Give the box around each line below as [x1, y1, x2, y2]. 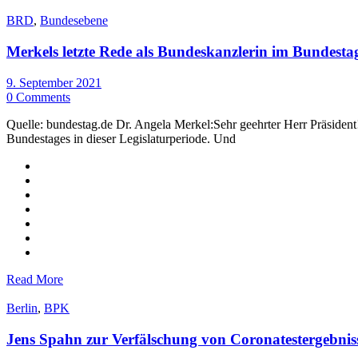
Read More [6, 272, 63, 286]
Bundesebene [40, 14, 108, 28]
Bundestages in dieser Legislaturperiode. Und [6, 131, 236, 145]
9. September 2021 [6, 75, 101, 89]
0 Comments [6, 89, 70, 104]
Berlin [6, 300, 38, 315]
